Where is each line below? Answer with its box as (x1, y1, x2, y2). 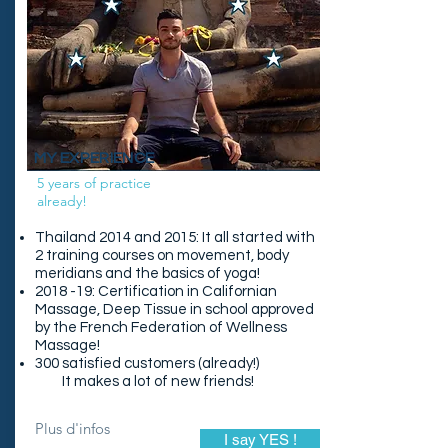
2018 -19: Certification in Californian (35, 284, 277, 299)
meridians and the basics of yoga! (35, 266, 260, 281)
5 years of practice (37, 174, 151, 192)
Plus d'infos (35, 419, 110, 438)
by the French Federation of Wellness (35, 320, 287, 335)
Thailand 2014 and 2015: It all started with (35, 230, 315, 245)
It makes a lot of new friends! (35, 374, 254, 389)
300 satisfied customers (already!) (35, 356, 259, 371)
